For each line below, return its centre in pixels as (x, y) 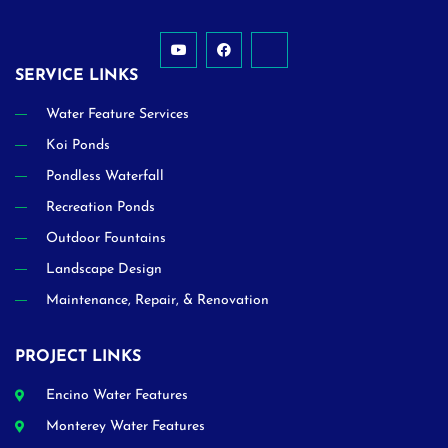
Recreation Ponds (100, 208)
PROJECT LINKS (78, 357)
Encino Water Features (117, 396)
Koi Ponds (78, 146)
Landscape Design (104, 270)
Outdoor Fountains (106, 239)
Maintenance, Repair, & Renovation (157, 301)
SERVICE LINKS (76, 76)
